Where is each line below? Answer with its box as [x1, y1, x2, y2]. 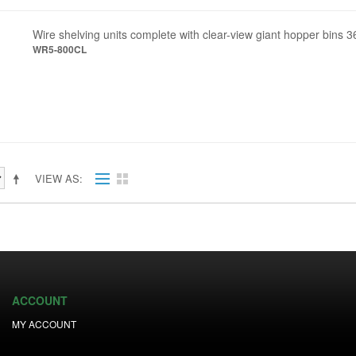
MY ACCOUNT [12, 317, 77, 331]
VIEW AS [34, 171, 79, 186]
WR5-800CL [33, 42, 87, 56]
